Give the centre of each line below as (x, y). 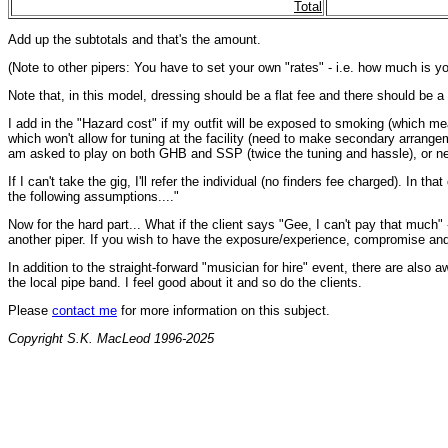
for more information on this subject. (223, 310)
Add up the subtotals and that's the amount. (134, 39)
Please (30, 310)
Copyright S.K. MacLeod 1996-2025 (111, 338)
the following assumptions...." (93, 196)
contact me (84, 310)
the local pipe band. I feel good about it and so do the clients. (185, 282)
